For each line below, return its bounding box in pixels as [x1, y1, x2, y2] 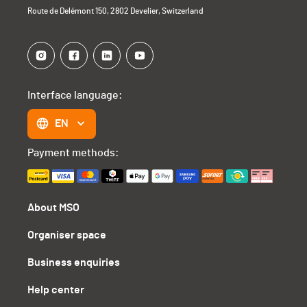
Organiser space [27, 230, 107, 241]
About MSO [27, 202, 80, 214]
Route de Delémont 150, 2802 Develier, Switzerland [27, 7, 204, 16]
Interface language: [27, 90, 123, 101]
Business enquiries [27, 257, 121, 269]
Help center [27, 284, 85, 296]
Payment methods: [27, 147, 120, 159]
